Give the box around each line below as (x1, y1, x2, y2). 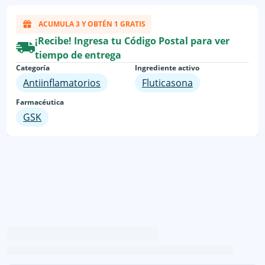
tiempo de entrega (35, 48, 122, 62)
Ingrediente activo (135, 62, 199, 73)
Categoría (16, 62, 50, 73)
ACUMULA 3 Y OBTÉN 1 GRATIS (38, 18, 146, 29)
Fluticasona (142, 76, 193, 89)
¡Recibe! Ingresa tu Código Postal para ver (35, 34, 230, 47)
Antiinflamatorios (23, 76, 101, 89)
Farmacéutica (16, 96, 64, 107)
